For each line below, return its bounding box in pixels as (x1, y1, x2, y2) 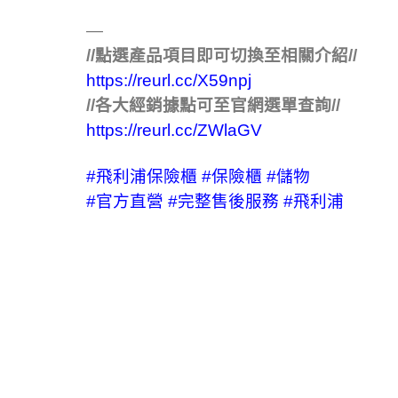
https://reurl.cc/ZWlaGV (86, 121, 262, 140)
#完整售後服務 (168, 192, 279, 211)
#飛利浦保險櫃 (86, 167, 197, 187)
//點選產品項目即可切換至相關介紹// (86, 46, 357, 66)
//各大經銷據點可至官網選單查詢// (86, 96, 340, 115)
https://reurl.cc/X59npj (86, 71, 251, 91)
